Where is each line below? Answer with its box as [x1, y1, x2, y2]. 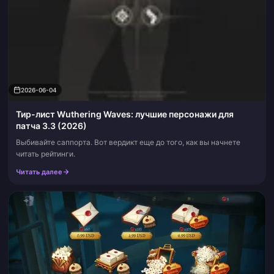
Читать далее [16, 167, 62, 176]
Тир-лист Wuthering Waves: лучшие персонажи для [16, 108, 234, 119]
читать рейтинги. [16, 149, 75, 158]
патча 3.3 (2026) [16, 120, 87, 131]
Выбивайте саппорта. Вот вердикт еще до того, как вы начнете [16, 137, 240, 147]
